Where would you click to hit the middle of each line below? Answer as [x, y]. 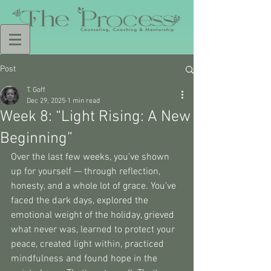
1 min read [83, 101]
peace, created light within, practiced [89, 244]
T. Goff [36, 90]
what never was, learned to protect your [94, 230]
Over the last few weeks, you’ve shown [91, 157]
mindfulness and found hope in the [85, 259]
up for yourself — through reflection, [87, 172]
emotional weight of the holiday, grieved [94, 215]
